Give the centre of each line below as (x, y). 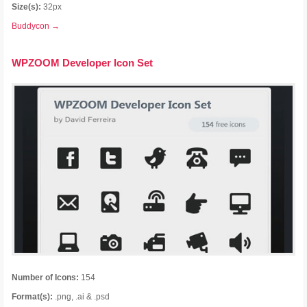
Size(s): (27, 7)
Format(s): (33, 297)
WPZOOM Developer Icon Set (83, 63)
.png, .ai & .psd (82, 297)
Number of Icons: (46, 278)
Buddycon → (36, 26)
